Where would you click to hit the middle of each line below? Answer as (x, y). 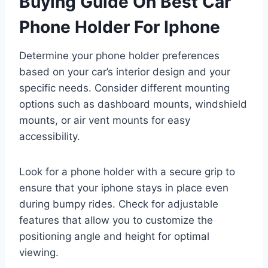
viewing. (39, 253)
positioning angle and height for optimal (114, 237)
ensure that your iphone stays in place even (124, 188)
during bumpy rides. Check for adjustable (119, 204)
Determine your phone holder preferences (119, 56)
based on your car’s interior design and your (125, 72)
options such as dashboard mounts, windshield (133, 104)
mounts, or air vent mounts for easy (105, 121)
